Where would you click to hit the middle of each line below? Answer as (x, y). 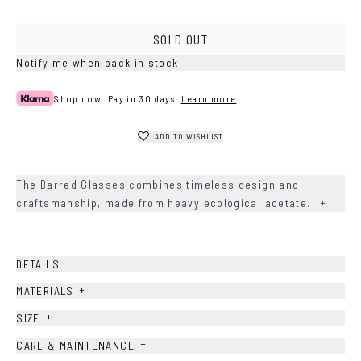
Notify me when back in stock (98, 63)
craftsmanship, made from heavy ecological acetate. (165, 203)
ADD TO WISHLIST (189, 137)
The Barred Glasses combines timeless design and (158, 185)
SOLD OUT (180, 39)
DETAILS (38, 263)
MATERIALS (45, 291)
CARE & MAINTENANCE (75, 345)
